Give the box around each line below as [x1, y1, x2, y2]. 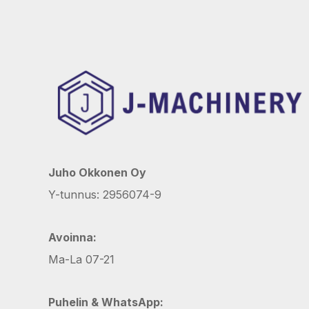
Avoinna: [48, 230, 97, 244]
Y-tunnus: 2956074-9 [48, 187, 161, 201]
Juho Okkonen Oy [48, 165, 146, 179]
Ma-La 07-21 [48, 252, 114, 266]
